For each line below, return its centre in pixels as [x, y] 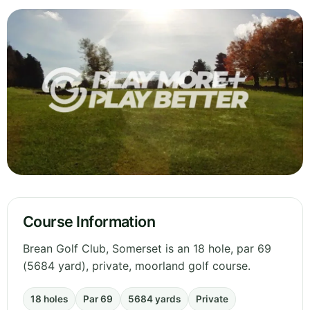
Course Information [89, 222]
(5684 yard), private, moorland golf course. [137, 266]
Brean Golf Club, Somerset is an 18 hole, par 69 [147, 249]
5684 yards [154, 299]
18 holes [49, 299]
